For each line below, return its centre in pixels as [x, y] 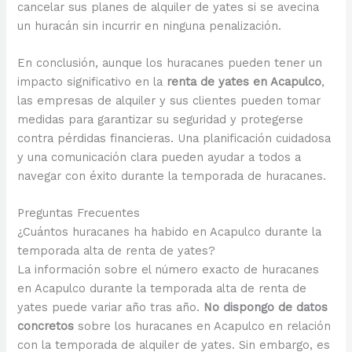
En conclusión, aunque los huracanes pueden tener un [170, 63]
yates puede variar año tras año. [111, 308]
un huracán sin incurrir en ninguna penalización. [150, 26]
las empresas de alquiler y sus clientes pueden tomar [169, 101]
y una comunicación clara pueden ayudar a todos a [159, 158]
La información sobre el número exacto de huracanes [169, 270]
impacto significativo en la [92, 82]
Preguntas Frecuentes [79, 213]
